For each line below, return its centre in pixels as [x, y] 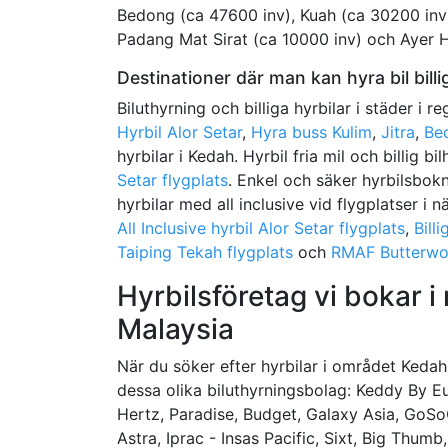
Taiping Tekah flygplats [205, 251]
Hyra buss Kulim [311, 131]
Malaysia [175, 328]
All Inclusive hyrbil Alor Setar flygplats [261, 227]
